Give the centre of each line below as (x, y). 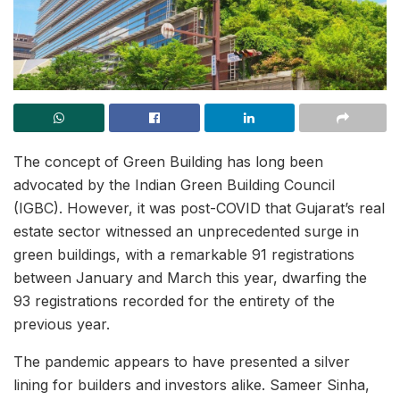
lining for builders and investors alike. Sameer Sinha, (192, 385)
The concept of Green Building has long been (168, 162)
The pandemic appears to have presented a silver (182, 362)
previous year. (62, 325)
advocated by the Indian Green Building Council (174, 185)
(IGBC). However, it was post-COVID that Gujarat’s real (199, 208)
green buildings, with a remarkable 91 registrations (184, 255)
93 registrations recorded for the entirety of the (174, 301)
